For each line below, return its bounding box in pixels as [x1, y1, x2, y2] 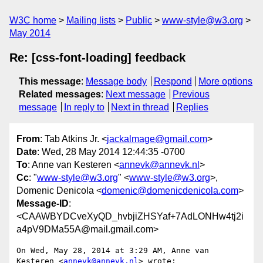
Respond [153, 76, 192, 86]
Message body [86, 76, 147, 86]
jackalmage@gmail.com [107, 134, 207, 144]
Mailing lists [66, 15, 116, 25]
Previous [172, 89, 210, 99]
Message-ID [16, 198, 69, 209]
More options [198, 76, 253, 86]
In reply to [63, 102, 104, 112]
